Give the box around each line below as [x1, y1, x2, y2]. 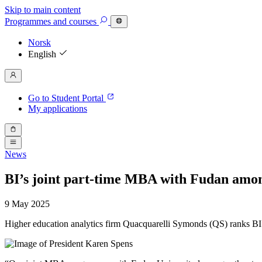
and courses [51, 16, 99, 27]
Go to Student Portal [28, 92, 106, 103]
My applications [28, 103, 87, 113]
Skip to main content [5, 5, 81, 15]
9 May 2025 [5, 199, 50, 209]
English [28, 49, 58, 60]
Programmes [5, 16, 51, 27]
